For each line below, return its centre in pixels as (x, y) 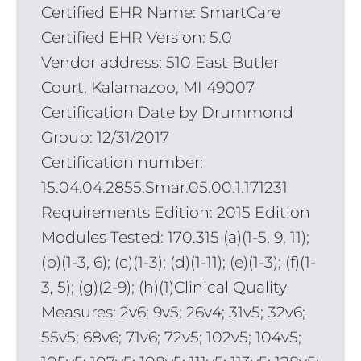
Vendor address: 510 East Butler (160, 63)
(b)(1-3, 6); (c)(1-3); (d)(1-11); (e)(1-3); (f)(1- (178, 263)
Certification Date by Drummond (167, 113)
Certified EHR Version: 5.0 (136, 38)
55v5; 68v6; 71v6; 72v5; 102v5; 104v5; (171, 338)
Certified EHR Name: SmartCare (160, 13)
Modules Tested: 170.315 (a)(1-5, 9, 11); (175, 238)
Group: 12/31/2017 (105, 138)
